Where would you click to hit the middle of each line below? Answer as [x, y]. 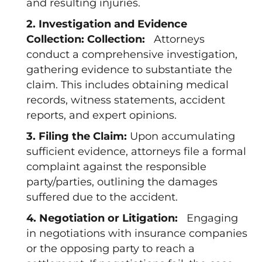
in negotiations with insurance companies [137, 233]
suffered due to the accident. [102, 197]
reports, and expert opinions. [101, 115]
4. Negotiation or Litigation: [105, 218]
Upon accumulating [182, 136]
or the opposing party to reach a [111, 249]
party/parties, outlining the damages [122, 182]
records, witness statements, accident [126, 100]
